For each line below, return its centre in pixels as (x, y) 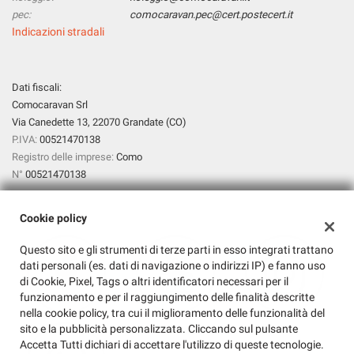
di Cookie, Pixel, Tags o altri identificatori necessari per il (154, 281)
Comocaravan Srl (50, 104)
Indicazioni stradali (58, 31)
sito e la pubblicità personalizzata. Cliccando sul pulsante (159, 329)
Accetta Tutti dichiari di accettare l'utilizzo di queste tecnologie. (172, 345)
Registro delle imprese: (63, 156)
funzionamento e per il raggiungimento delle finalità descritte (167, 297)
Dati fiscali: (37, 87)
